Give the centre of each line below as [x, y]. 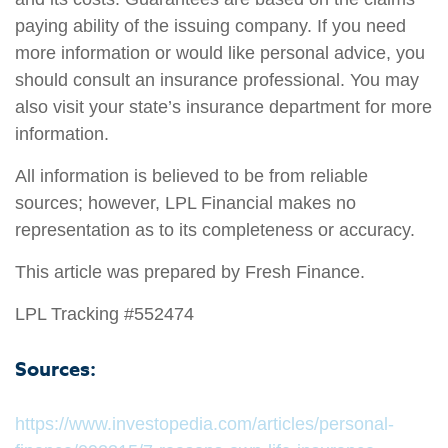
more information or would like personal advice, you [220, 53]
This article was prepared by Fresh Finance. [190, 272]
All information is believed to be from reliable [191, 176]
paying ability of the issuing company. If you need [210, 26]
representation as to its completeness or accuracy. [215, 230]
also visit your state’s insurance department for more [223, 107]
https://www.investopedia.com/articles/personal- [204, 423]
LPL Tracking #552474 [104, 314]
